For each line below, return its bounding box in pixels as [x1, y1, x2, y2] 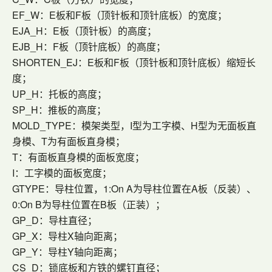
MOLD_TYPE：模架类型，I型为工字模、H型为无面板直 [12, 118, 256, 132]
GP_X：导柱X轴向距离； [12, 229, 123, 243]
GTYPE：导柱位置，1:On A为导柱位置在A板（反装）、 [12, 182, 256, 195]
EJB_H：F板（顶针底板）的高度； [12, 39, 166, 53]
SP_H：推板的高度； [12, 103, 106, 117]
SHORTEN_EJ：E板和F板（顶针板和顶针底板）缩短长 [12, 55, 256, 69]
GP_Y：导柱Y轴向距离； [12, 245, 123, 259]
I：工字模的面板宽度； [12, 166, 112, 180]
